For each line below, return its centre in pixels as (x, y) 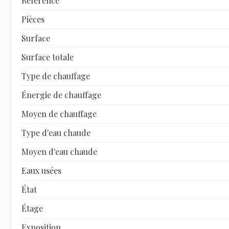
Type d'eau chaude (56, 132)
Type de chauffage (55, 76)
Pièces (33, 19)
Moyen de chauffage (59, 113)
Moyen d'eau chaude (59, 151)
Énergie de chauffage (61, 95)
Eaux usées (41, 170)
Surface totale (47, 57)
